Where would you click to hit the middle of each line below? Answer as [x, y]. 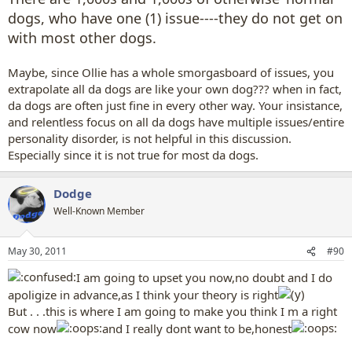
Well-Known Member [99, 211]
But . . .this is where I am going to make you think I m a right [172, 311]
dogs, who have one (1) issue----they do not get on [175, 18]
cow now [32, 328]
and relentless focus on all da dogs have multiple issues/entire [176, 121]
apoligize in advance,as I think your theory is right [143, 295]
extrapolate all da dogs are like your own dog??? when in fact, [175, 88]
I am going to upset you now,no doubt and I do [204, 277]
